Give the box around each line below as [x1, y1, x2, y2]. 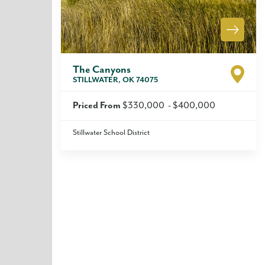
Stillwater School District [73, 128, 150, 137]
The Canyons [73, 64, 131, 76]
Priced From [73, 100, 122, 111]
